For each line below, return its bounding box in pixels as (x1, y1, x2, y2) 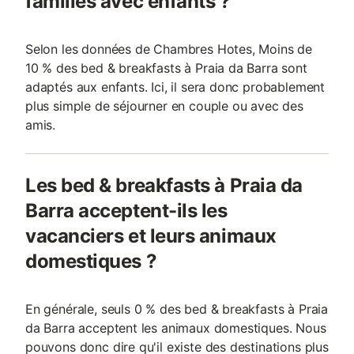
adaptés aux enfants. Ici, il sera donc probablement (25, 79, 326, 95)
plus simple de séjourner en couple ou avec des (25, 98, 303, 114)
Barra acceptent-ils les (25, 199, 228, 222)
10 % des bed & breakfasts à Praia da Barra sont (25, 60, 307, 76)
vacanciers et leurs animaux (25, 224, 277, 247)
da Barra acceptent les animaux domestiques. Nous (25, 320, 326, 336)
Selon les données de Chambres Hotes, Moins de (25, 41, 313, 57)
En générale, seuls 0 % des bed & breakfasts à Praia (25, 301, 329, 317)
